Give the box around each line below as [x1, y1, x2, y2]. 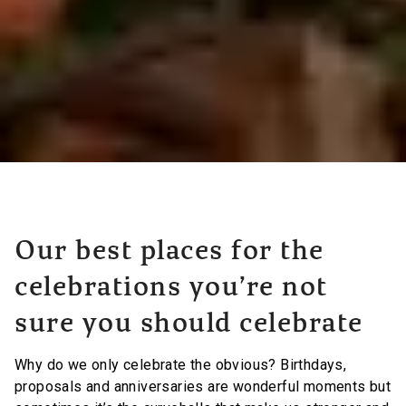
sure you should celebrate [14, 312, 363, 340]
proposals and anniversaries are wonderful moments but [14, 378, 391, 396]
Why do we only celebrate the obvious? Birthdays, [14, 356, 347, 374]
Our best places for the [14, 239, 324, 267]
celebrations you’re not [14, 275, 328, 304]
